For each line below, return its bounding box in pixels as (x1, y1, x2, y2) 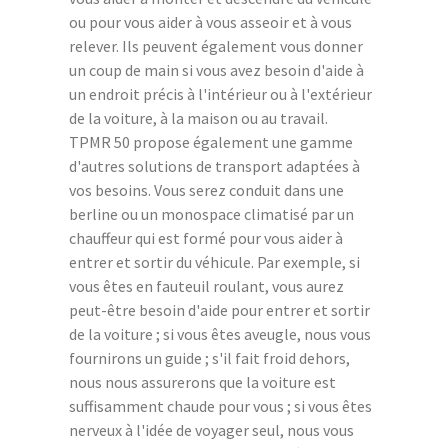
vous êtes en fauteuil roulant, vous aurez (69, 275, 344, 296)
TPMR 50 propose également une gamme (69, 131, 353, 152)
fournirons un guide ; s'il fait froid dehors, (69, 347, 350, 368)
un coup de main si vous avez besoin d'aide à (69, 59, 364, 80)
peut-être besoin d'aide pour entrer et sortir (69, 299, 370, 320)
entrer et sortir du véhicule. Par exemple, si (69, 251, 360, 272)
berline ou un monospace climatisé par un (69, 203, 354, 224)
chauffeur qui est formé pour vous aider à (69, 227, 343, 248)
